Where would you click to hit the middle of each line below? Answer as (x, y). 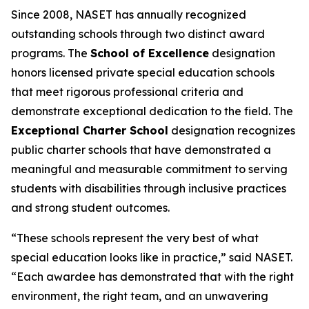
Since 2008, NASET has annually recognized (129, 14)
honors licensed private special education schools (143, 72)
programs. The (51, 53)
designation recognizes (232, 130)
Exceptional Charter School (90, 130)
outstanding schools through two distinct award (138, 34)
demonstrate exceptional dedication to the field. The (152, 111)
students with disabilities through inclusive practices (149, 188)
